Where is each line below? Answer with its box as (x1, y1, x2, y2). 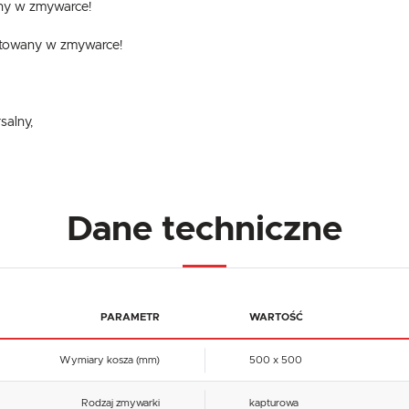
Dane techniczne (67, 212, 342, 248)
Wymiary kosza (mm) (59, 355, 161, 366)
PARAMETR (100, 311, 161, 322)
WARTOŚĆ (248, 311, 303, 322)
